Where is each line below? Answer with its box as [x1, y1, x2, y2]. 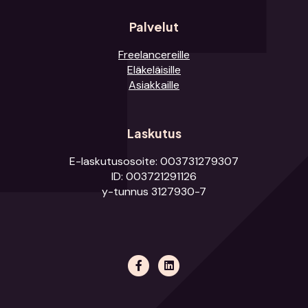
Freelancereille [118, 47, 190, 62]
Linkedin [182, 254, 222, 269]
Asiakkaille [129, 78, 179, 92]
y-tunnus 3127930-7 [102, 184, 206, 199]
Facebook [155, 254, 204, 269]
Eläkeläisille [127, 63, 181, 77]
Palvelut [129, 19, 179, 34]
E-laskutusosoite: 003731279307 [69, 154, 239, 168]
